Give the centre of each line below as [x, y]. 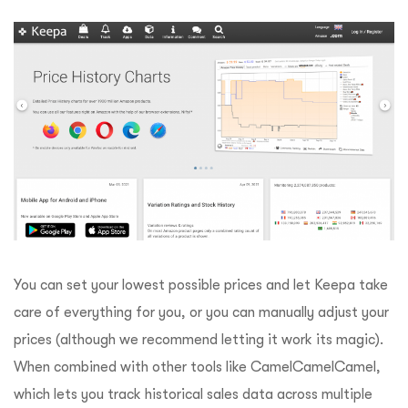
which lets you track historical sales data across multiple [193, 394]
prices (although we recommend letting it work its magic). [199, 339]
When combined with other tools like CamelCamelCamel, [197, 367]
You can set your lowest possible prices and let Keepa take [201, 285]
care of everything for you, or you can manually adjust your [201, 312]
